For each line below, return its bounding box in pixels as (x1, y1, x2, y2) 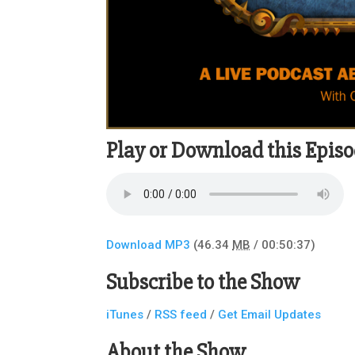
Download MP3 (106, 238, 191, 253)
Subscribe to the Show (106, 269, 300, 296)
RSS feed (155, 307, 208, 323)
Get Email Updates (218, 307, 322, 323)
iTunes (106, 307, 144, 323)
